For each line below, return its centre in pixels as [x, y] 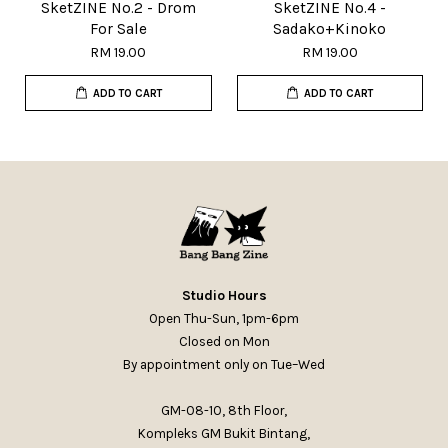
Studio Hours [224, 296]
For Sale [118, 29]
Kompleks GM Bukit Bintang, [224, 434]
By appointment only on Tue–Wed [224, 365]
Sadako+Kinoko [330, 29]
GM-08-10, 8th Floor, [224, 411]
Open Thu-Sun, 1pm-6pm [224, 319]
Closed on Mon [224, 342]
